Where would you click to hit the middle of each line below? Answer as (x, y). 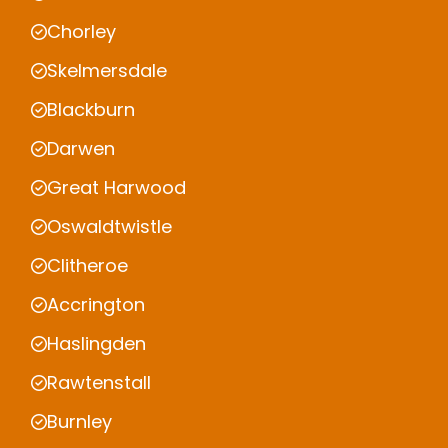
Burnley (79, 422)
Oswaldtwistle (109, 227)
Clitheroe (87, 266)
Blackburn (91, 110)
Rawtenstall (99, 383)
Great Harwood (116, 188)
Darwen (81, 149)
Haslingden (96, 344)
